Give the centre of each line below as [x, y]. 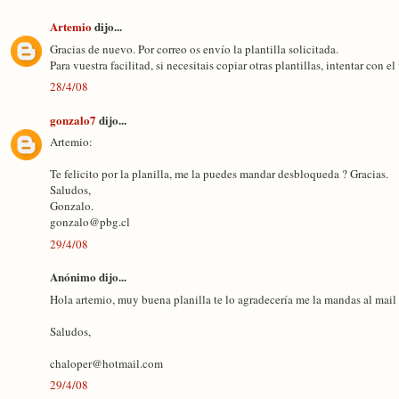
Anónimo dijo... [88, 277]
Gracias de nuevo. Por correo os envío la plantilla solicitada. [194, 49]
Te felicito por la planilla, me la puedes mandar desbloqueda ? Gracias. [219, 174]
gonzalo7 [73, 119]
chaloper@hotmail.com [106, 363]
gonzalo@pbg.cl [90, 222]
